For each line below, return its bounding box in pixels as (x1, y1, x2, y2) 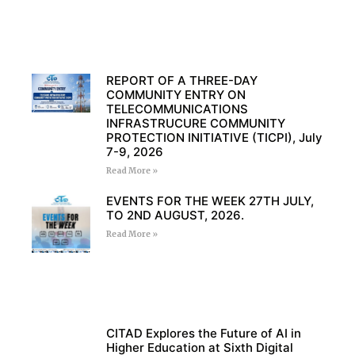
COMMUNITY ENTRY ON (105, 86, 246, 102)
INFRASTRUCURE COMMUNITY (105, 115, 285, 131)
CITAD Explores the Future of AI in (105, 326, 301, 342)
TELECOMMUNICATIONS (105, 101, 248, 116)
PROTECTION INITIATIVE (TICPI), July (105, 129, 323, 145)
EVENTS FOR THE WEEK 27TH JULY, (105, 193, 314, 208)
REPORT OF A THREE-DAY (105, 72, 258, 88)
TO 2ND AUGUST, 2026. (105, 207, 244, 223)
